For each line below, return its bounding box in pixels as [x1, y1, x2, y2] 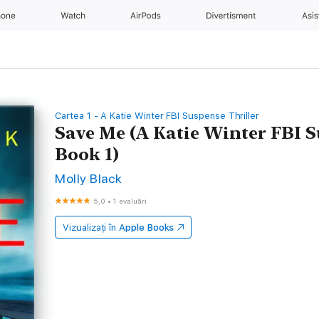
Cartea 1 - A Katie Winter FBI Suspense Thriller [55, 110, 260, 121]
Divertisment [206, 11, 259, 21]
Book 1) [55, 144, 120, 164]
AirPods [130, 11, 164, 21]
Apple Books [119, 222, 174, 233]
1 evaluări [113, 197, 147, 205]
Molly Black [55, 171, 122, 186]
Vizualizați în [63, 222, 117, 233]
